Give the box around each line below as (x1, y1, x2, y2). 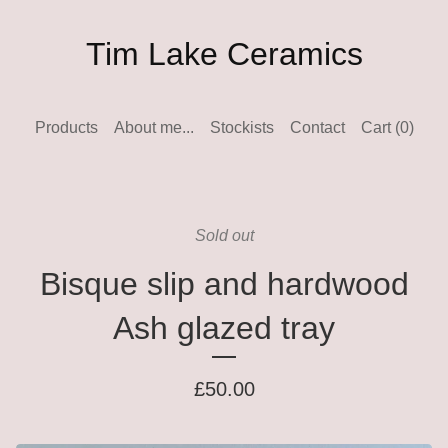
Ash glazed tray (113, 310, 335, 346)
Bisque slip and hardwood (39, 266, 409, 302)
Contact (289, 119, 345, 136)
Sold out (194, 227, 254, 244)
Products (34, 119, 98, 136)
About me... (113, 119, 194, 136)
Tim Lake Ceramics (85, 36, 363, 72)
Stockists (209, 119, 274, 136)
